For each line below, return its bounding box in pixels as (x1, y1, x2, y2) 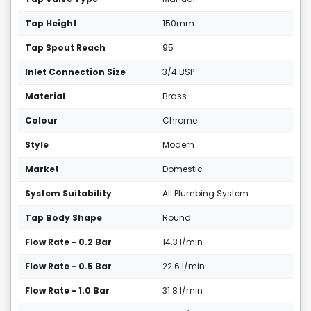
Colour (25, 115, 58, 127)
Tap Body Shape (25, 212, 102, 224)
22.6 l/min (162, 260, 205, 273)
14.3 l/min (162, 236, 203, 249)
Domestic (162, 163, 203, 176)
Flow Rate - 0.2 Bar (25, 236, 112, 249)
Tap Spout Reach (25, 42, 106, 54)
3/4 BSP (162, 66, 194, 78)
